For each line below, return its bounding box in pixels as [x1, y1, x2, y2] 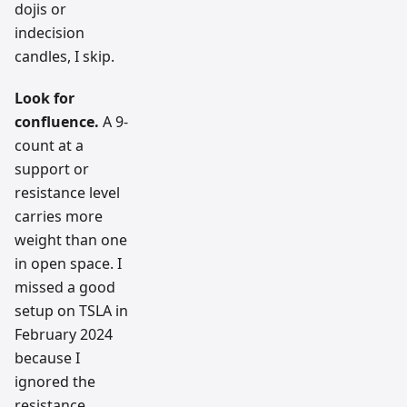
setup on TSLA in [15, 300, 128, 321]
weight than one [15, 229, 127, 250]
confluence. [15, 111, 99, 132]
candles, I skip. [15, 45, 114, 66]
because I [15, 347, 80, 368]
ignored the [15, 371, 95, 392]
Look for [15, 87, 74, 108]
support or [15, 158, 89, 179]
